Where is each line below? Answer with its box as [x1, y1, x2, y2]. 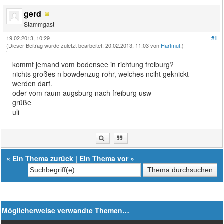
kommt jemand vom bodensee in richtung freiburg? [12, 59, 174, 69]
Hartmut [161, 41, 181, 49]
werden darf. [12, 78, 53, 88]
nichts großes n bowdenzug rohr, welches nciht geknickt [12, 68, 189, 79]
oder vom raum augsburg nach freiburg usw [12, 87, 152, 98]
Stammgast [24, 19, 55, 28]
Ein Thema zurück [12, 153, 74, 163]
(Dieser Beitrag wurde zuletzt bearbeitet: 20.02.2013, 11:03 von [6, 41, 161, 49]
